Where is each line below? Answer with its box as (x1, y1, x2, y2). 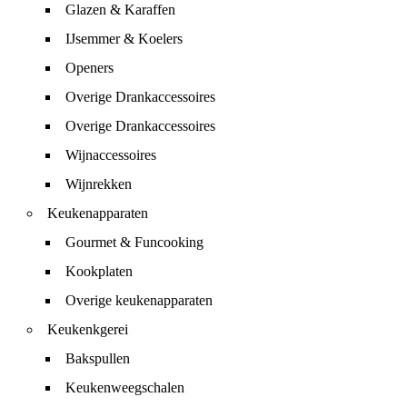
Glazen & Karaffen (65, 2, 175, 17)
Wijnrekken (65, 176, 132, 192)
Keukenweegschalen (65, 380, 184, 395)
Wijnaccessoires (65, 147, 156, 163)
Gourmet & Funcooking (65, 234, 203, 250)
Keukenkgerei (47, 322, 128, 337)
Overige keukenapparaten (65, 293, 213, 308)
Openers (65, 60, 114, 75)
